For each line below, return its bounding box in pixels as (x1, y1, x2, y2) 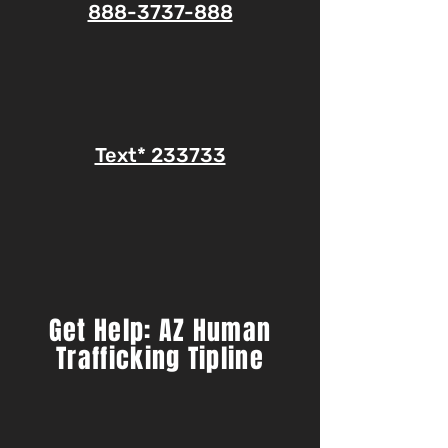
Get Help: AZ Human (48, 311, 272, 350)
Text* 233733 (94, 143, 226, 167)
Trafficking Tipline (56, 339, 264, 378)
